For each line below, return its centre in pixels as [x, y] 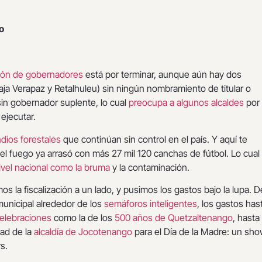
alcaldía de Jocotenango [83, 232]
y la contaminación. [150, 167]
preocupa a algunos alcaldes [186, 103]
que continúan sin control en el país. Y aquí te [155, 139]
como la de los [83, 218]
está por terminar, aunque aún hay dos [163, 75]
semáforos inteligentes [151, 204]
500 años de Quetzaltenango [174, 218]
